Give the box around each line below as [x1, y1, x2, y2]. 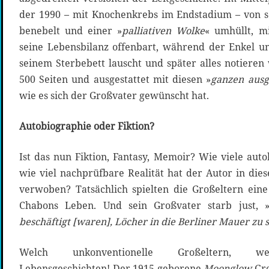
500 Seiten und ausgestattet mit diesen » [19, 73, 211, 86]
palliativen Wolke [122, 24, 205, 38]
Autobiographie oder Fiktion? [19, 119, 154, 133]
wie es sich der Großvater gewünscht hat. [19, 89, 209, 103]
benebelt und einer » [19, 24, 122, 38]
